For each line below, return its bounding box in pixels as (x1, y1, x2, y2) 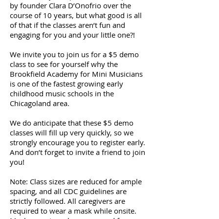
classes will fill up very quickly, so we (10, 128, 133, 137)
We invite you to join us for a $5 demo (10, 49, 139, 59)
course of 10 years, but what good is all (10, 10, 142, 20)
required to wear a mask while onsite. (10, 206, 136, 216)
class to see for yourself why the (10, 59, 118, 69)
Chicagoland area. (10, 98, 69, 108)
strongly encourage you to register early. (10, 137, 145, 147)
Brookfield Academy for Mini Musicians (10, 69, 143, 79)
